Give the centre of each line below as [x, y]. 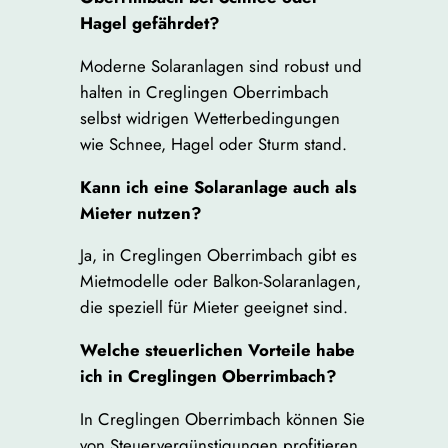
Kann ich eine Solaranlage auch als [218, 186]
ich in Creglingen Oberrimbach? [208, 376]
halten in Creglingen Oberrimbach [204, 91]
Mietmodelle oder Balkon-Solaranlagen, [220, 281]
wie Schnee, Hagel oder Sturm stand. [213, 143]
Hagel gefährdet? [149, 23]
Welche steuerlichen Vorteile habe [217, 350]
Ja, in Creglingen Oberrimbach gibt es [218, 255]
